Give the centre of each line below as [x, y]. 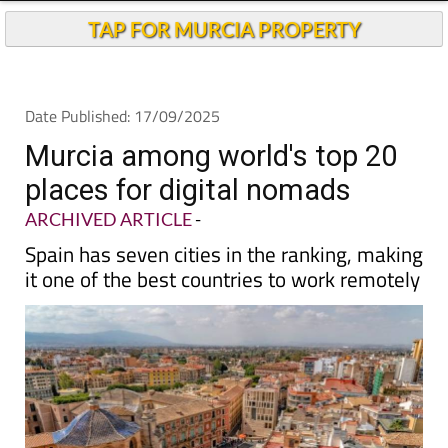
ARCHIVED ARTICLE [108, 219]
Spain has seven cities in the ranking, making [224, 254]
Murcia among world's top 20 [211, 156]
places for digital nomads [188, 190]
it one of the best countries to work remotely [222, 279]
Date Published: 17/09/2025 [122, 116]
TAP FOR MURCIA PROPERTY [224, 29]
